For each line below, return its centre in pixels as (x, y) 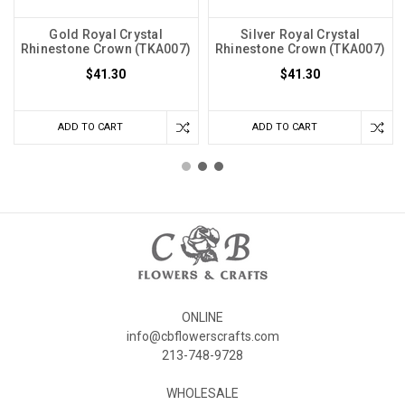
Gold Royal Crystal (106, 34)
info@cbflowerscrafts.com (202, 336)
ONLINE (202, 317)
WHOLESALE (202, 393)
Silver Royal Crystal (301, 34)
